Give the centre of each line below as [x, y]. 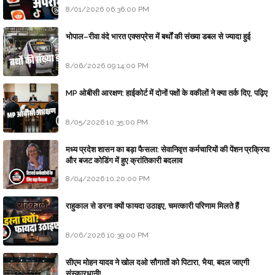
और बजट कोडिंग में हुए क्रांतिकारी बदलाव [124, 161]
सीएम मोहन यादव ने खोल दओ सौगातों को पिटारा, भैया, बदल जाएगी [157, 263]
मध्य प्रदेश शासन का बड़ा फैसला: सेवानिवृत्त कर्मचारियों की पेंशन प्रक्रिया [168, 150]
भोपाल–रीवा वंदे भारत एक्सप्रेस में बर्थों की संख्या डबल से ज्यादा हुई [158, 37]
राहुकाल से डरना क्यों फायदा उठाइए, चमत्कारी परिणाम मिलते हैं [152, 206]
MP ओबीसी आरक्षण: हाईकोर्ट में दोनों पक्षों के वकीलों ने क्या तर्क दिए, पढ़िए [167, 93]
